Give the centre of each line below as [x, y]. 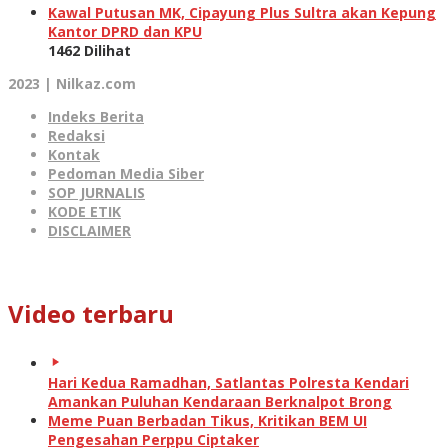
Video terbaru [91, 313]
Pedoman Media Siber [126, 173]
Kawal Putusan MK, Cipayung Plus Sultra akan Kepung [242, 12]
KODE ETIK [84, 211]
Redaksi [76, 135]
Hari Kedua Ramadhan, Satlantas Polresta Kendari [228, 382]
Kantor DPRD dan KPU [125, 31]
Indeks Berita [96, 116]
